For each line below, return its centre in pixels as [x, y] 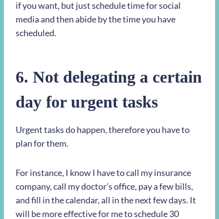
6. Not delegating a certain [109, 77]
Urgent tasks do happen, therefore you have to [103, 130]
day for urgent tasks [87, 102]
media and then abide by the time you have [96, 19]
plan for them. [42, 143]
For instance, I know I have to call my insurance [103, 173]
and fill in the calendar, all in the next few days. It [106, 200]
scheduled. [36, 33]
